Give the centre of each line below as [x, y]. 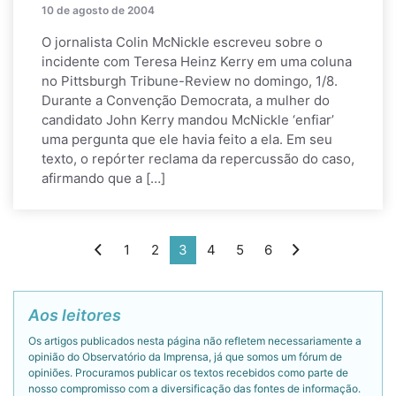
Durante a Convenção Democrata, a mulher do [186, 100]
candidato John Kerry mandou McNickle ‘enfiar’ [188, 120]
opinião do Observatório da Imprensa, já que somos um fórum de [185, 357]
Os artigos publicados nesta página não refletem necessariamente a [195, 341]
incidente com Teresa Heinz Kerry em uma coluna [197, 61]
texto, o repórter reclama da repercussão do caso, [198, 159]
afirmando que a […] [103, 178]
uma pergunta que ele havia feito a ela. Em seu [187, 139]
